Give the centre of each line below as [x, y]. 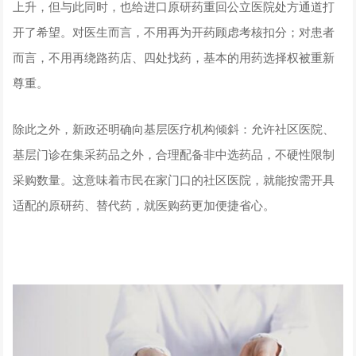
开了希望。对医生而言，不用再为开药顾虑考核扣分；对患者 [174, 32]
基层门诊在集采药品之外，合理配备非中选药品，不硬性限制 [174, 154]
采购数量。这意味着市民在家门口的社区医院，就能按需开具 [174, 180]
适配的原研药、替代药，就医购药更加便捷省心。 [144, 205]
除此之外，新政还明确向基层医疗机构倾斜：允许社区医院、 [174, 129]
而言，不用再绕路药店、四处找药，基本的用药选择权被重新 [174, 57]
